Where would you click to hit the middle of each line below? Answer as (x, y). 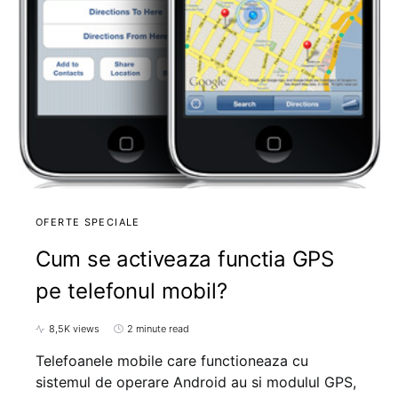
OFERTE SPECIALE (88, 223)
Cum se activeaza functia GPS (185, 259)
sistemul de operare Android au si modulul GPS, (196, 382)
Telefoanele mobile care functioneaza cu (172, 361)
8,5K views (74, 329)
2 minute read (158, 329)
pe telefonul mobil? (131, 291)
